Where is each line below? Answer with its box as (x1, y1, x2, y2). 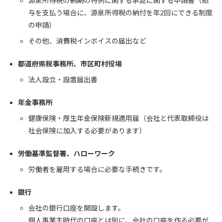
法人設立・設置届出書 (28, 75, 98, 84)
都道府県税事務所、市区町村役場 (18, 59, 122, 68)
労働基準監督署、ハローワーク (18, 149, 115, 158)
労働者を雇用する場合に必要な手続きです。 (28, 165, 166, 173)
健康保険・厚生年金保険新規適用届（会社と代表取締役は (28, 113, 209, 122)
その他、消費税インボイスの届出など (28, 36, 146, 45)
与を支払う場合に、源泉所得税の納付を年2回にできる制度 (28, 8, 213, 17)
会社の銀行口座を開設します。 (28, 203, 125, 212)
